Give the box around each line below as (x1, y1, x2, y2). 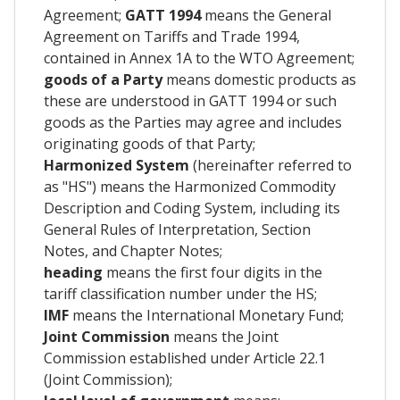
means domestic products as (166, 69, 356, 89)
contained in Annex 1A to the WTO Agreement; (44, 47, 354, 68)
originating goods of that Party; (44, 133, 255, 154)
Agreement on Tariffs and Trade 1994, (44, 26, 300, 46)
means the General (201, 4, 331, 25)
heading (44, 262, 103, 282)
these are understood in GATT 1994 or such (44, 90, 337, 111)
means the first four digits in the (103, 262, 322, 282)
